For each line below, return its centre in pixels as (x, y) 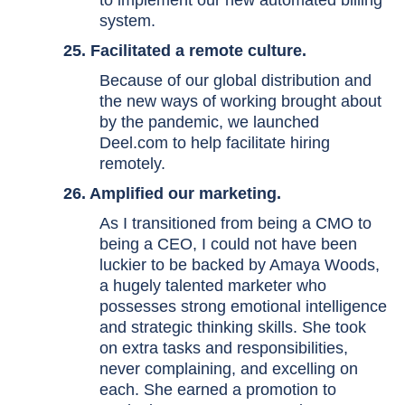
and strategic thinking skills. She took (233, 327)
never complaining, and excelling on (229, 369)
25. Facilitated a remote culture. (185, 51)
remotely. (135, 164)
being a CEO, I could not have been (228, 244)
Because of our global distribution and (235, 80)
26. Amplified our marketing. (172, 193)
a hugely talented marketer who (213, 286)
